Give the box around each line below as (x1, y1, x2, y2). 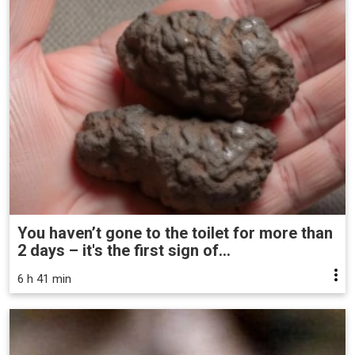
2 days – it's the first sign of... (17, 241, 231, 261)
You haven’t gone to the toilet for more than (17, 223, 333, 243)
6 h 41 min (17, 272, 71, 287)
